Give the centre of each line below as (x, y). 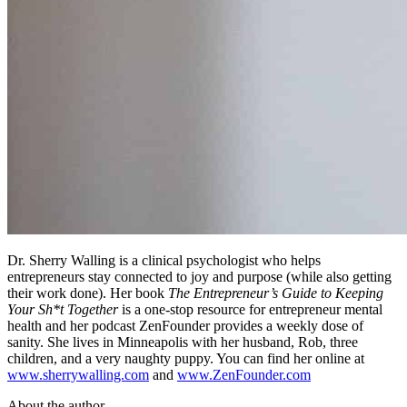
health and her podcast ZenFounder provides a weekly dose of (185, 326)
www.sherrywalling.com (78, 375)
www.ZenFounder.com (244, 375)
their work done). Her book (88, 293)
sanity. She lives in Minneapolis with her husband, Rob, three (183, 342)
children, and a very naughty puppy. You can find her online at (186, 359)
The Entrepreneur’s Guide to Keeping (276, 293)
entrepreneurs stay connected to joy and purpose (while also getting (199, 277)
